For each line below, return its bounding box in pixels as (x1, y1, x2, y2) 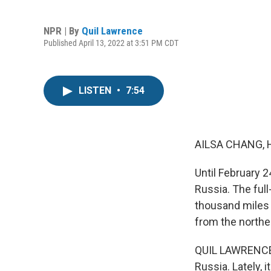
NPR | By (44, 24, 82, 37)
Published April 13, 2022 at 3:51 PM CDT (44, 38, 178, 48)
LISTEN (79, 85, 114, 96)
